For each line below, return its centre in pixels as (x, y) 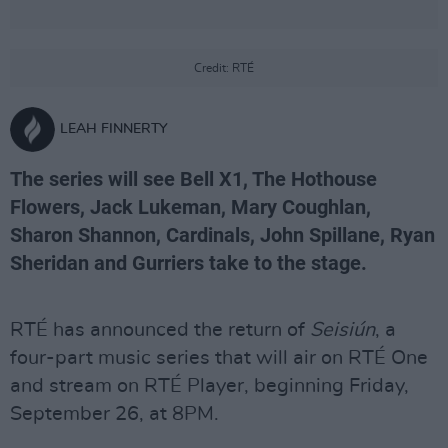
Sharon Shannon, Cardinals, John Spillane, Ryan (222, 235)
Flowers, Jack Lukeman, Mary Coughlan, (190, 207)
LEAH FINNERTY (114, 129)
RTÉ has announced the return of (160, 330)
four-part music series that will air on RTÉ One (219, 358)
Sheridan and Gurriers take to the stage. (188, 263)
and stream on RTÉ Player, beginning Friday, (209, 386)
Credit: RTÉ (224, 68)
